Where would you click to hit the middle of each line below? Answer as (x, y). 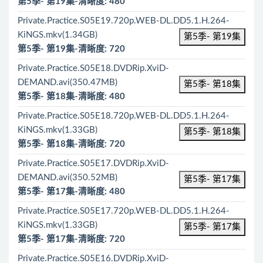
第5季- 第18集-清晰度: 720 (71, 144)
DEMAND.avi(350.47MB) (68, 82)
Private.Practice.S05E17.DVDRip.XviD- (93, 163)
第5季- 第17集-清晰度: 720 (71, 239)
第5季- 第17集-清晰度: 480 (71, 192)
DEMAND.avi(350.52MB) (68, 178)
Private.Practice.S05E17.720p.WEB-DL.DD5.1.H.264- (124, 211)
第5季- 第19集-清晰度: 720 (71, 49)
